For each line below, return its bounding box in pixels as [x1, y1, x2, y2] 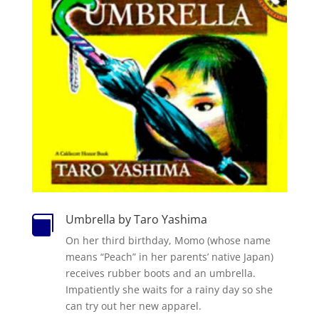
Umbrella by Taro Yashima [65, 211, 207, 228]
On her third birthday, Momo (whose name [65, 234, 271, 248]
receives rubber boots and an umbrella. [65, 266, 256, 281]
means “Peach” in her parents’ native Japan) [65, 250, 273, 264]
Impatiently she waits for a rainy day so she [65, 283, 273, 297]
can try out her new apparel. [65, 299, 202, 313]
